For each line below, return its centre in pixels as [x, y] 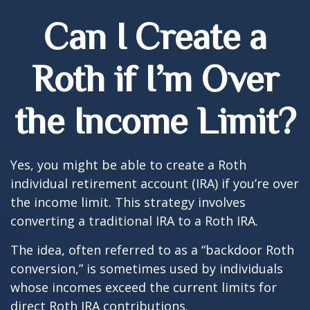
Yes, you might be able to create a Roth [128, 165]
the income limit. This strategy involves [128, 202]
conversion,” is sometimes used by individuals [147, 268]
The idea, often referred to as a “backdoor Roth [152, 250]
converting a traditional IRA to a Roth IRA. [134, 221]
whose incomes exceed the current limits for [144, 287]
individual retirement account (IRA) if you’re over [155, 183]
